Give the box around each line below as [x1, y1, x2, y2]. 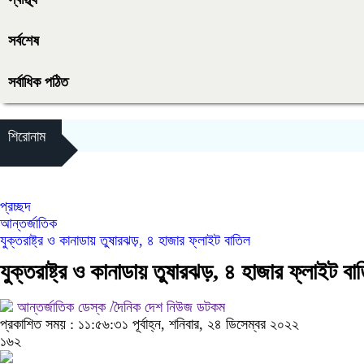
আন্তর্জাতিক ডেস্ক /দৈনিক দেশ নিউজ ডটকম [13, 299, 225, 315]
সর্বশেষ [8, 32, 39, 49]
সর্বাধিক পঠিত [8, 74, 68, 90]
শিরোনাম [8, 128, 45, 145]
